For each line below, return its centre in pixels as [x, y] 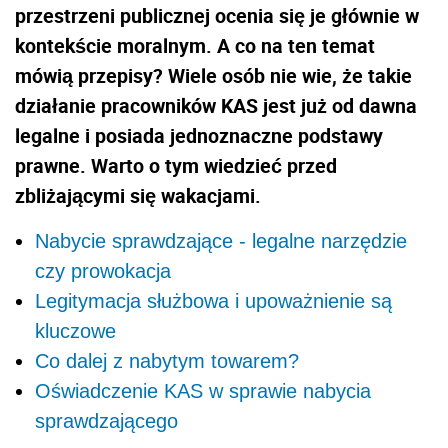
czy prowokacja [103, 270]
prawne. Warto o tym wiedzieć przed [176, 165]
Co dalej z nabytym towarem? [167, 360]
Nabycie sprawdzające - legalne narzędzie [221, 240]
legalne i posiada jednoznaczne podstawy [199, 135]
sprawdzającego [106, 420]
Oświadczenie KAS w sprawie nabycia [203, 390]
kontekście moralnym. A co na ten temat [195, 45]
